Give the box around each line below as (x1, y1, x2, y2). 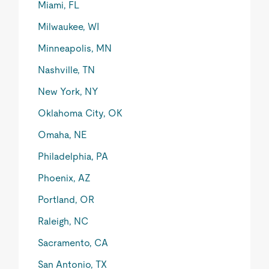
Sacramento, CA (38, 237, 109, 249)
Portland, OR (38, 194, 95, 205)
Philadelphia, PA (38, 151, 109, 162)
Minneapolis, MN (38, 43, 112, 54)
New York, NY (38, 86, 99, 97)
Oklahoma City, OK (38, 107, 123, 119)
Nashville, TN (38, 64, 95, 76)
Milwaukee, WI (38, 21, 100, 32)
